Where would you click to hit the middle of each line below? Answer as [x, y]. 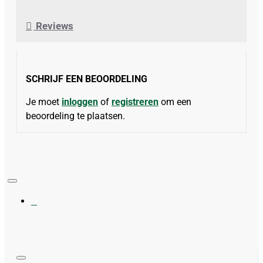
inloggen [80, 102]
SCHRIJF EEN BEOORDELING [87, 79]
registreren [135, 102]
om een [175, 102]
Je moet [44, 102]
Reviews [53, 26]
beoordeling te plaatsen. [75, 116]
